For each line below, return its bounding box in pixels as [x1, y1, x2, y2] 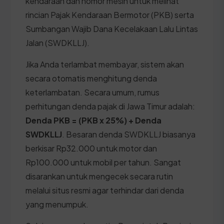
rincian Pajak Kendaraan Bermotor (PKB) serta [25, 9, 194, 20]
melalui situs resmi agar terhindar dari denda [25, 184, 184, 195]
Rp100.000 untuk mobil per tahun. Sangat [25, 156, 181, 167]
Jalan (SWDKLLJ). [25, 37, 89, 48]
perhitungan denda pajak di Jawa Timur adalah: [25, 100, 195, 111]
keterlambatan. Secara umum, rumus [25, 86, 159, 97]
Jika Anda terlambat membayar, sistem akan [25, 58, 184, 69]
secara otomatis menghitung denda [25, 72, 157, 83]
